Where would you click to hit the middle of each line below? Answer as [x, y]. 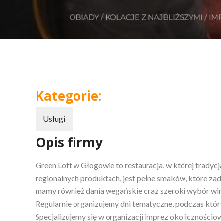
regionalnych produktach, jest [85, 178]
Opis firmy [69, 142]
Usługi [54, 118]
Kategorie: [68, 95]
